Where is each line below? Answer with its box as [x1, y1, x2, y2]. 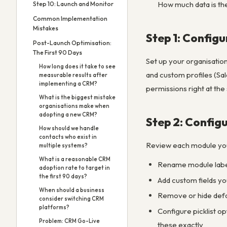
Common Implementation [33, 15, 107, 22]
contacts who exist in [39, 133, 97, 140]
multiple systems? [39, 142, 88, 149]
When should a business [39, 186, 104, 194]
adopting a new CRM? [39, 111, 97, 118]
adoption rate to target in [39, 164, 110, 171]
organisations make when [39, 102, 109, 109]
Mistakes [33, 24, 58, 32]
